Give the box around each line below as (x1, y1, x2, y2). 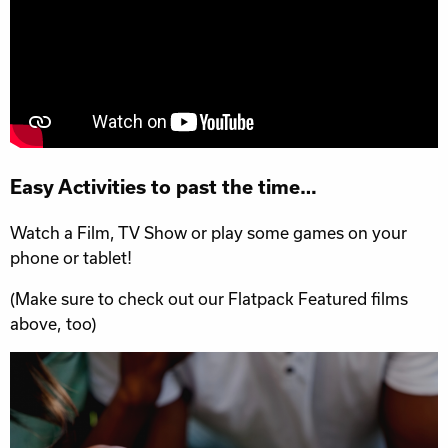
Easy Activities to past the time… (10, 175, 317, 198)
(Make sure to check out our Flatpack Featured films (10, 289, 408, 309)
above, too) (10, 314, 96, 334)
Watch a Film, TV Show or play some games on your (10, 223, 407, 243)
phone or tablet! (10, 248, 132, 268)
